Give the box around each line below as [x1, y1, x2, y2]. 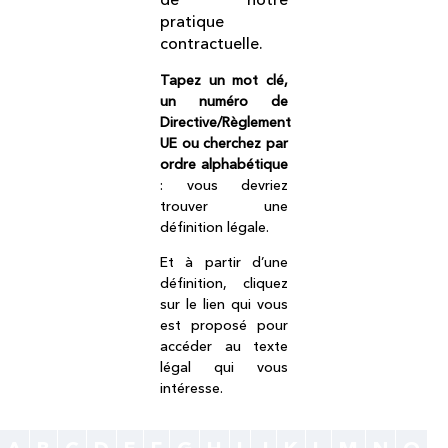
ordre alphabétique [160, 154, 288, 173]
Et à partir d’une [160, 253, 288, 272]
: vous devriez [160, 175, 288, 194]
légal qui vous [160, 358, 288, 377]
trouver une [160, 196, 288, 215]
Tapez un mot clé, [160, 70, 288, 89]
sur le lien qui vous [160, 295, 288, 314]
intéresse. [160, 379, 223, 398]
